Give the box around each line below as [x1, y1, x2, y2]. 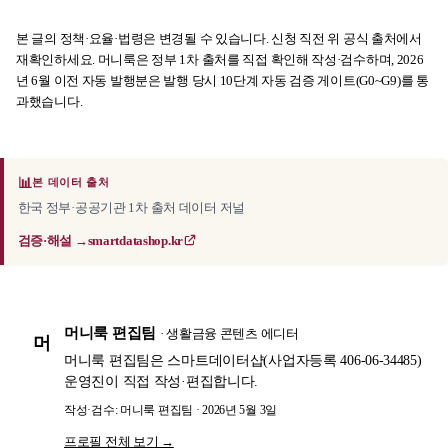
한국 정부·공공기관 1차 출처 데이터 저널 [17, 199, 245, 215]
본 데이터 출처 [32, 176, 110, 189]
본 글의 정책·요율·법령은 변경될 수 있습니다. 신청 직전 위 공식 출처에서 [16, 31, 422, 47]
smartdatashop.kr [87, 232, 183, 248]
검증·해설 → [17, 232, 88, 248]
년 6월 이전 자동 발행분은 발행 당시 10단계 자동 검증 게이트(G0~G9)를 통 [16, 73, 429, 89]
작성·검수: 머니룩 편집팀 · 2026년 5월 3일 [64, 403, 277, 418]
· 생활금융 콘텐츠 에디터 [159, 326, 299, 341]
